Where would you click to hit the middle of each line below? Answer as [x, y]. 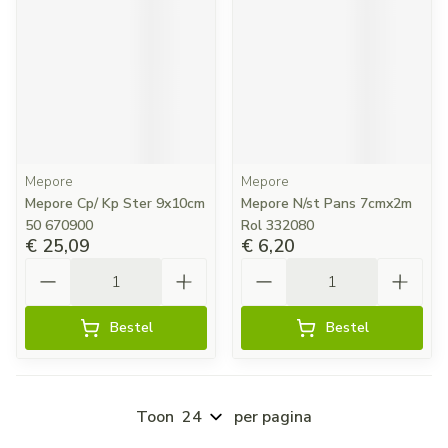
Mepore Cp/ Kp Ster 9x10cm [115, 203]
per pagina [273, 417]
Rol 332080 [277, 225]
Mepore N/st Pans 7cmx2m [326, 203]
